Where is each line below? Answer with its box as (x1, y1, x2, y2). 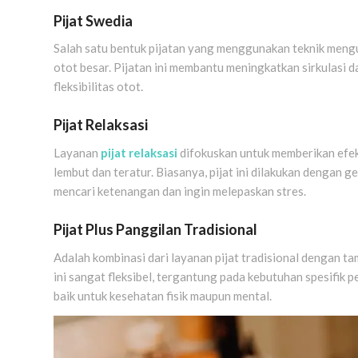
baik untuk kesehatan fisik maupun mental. (54, 288, 272, 303)
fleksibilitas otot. (54, 79, 143, 94)
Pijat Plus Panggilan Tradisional (54, 221, 257, 239)
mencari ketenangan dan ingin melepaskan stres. (54, 184, 306, 199)
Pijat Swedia (54, 11, 133, 30)
